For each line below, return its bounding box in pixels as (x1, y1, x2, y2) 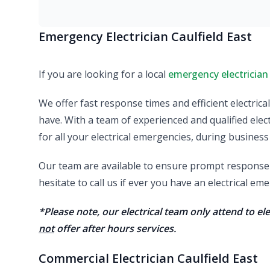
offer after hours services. (54, 221, 176, 235)
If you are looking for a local (39, 67, 168, 81)
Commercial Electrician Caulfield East (39, 250, 258, 266)
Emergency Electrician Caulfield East (39, 28, 252, 45)
